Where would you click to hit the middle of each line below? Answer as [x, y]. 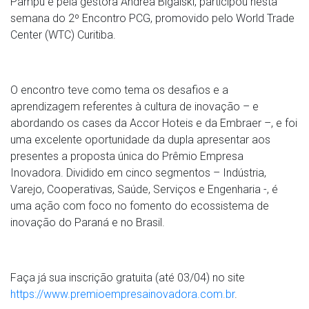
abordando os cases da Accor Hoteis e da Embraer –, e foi [154, 123]
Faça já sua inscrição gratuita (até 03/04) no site [128, 277]
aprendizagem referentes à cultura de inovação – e [134, 106]
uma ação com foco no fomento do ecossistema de [140, 206]
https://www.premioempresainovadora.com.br [122, 294]
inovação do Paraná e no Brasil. [88, 222]
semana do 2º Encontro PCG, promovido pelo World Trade [152, 18]
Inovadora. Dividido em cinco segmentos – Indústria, [138, 172]
